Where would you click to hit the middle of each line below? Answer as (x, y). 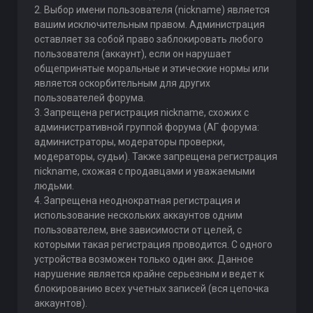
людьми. (54, 186)
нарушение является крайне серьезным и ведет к (149, 274)
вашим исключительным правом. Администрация (149, 24)
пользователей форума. (89, 98)
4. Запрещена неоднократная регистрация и (137, 201)
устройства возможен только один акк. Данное (144, 259)
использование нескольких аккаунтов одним (138, 215)
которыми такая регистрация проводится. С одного (153, 245)
